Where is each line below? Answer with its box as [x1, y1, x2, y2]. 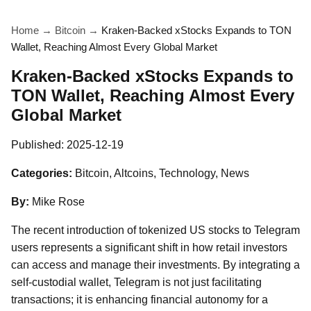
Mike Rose [32, 196, 85, 208]
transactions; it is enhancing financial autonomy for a [11, 294, 268, 305]
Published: [11, 139, 67, 151]
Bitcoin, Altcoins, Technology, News [75, 167, 249, 179]
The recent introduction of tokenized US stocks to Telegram [11, 224, 300, 236]
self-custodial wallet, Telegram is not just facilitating [11, 276, 262, 288]
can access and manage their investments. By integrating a [11, 259, 300, 271]
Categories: [11, 167, 72, 179]
